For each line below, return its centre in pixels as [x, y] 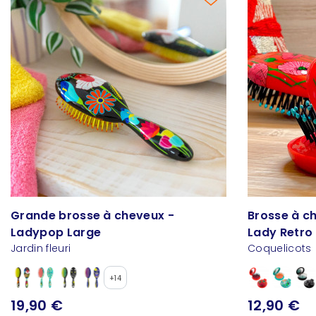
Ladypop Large [56, 233]
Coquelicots [280, 249]
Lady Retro [280, 233]
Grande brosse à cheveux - [92, 216]
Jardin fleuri [41, 249]
